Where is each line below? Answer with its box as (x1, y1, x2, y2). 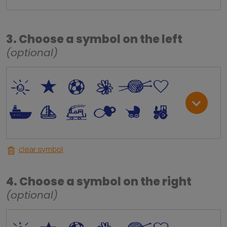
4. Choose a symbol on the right (6, 174, 192, 190)
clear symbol (19, 144, 63, 155)
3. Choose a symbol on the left (6, 31, 182, 48)
